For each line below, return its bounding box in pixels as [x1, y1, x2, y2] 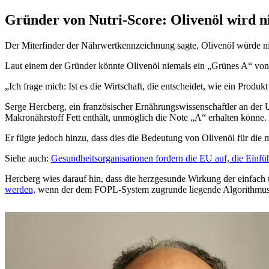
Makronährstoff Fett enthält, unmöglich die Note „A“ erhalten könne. [5, 112, 267, 122]
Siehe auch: [5, 153, 49, 163]
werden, [5, 184, 35, 195]
